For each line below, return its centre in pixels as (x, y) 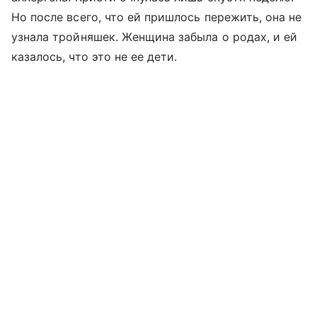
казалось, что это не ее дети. (94, 57)
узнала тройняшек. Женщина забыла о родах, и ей (155, 37)
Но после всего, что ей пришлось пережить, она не (157, 17)
